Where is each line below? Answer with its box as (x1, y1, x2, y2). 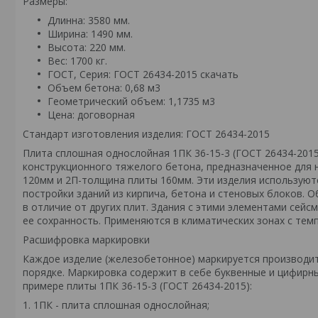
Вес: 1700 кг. (48, 54, 107, 67)
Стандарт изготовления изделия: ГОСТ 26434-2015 (23, 127, 270, 141)
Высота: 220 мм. (48, 40, 126, 54)
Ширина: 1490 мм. (48, 27, 133, 40)
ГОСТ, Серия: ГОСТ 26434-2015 (48, 67, 200, 81)
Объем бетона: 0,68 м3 (48, 81, 160, 94)
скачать (200, 67, 238, 81)
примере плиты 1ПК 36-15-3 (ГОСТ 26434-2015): (23, 279, 252, 292)
